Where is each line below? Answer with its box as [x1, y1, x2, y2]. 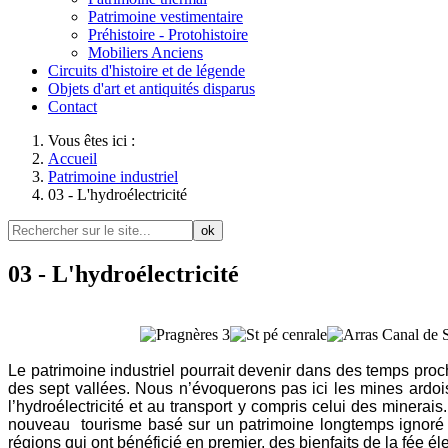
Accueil [48, 150, 97, 167]
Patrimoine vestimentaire [88, 8, 243, 25]
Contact [48, 98, 97, 115]
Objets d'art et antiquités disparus [48, 80, 255, 97]
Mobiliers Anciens [88, 44, 203, 61]
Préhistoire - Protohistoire [88, 26, 248, 43]
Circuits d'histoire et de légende [48, 62, 245, 79]
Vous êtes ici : [48, 132, 143, 149]
